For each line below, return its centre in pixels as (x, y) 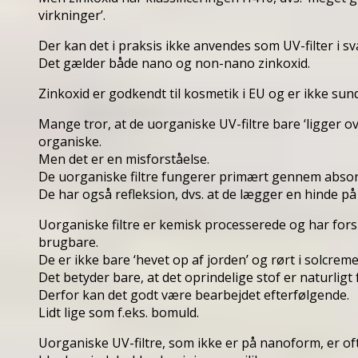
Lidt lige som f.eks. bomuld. (119, 312)
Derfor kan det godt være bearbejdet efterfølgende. (194, 294)
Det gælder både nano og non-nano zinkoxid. (174, 63)
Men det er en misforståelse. (124, 159)
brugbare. (68, 242)
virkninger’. (72, 15)
